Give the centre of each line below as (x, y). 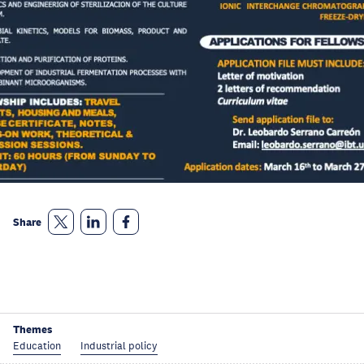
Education (37, 346)
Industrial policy (119, 346)
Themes (32, 329)
